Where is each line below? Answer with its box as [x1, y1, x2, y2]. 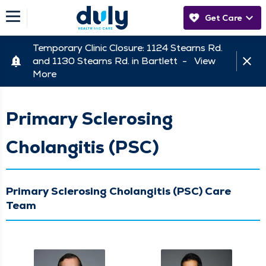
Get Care [205, 12, 242, 23]
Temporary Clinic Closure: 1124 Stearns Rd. [33, 42, 223, 54]
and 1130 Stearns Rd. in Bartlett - [33, 55, 194, 67]
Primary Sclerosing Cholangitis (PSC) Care [6, 183, 231, 198]
